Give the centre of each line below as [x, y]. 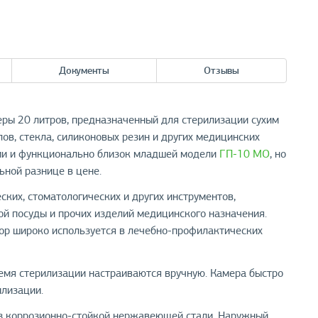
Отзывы [221, 70]
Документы [84, 70]
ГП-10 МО [245, 154]
